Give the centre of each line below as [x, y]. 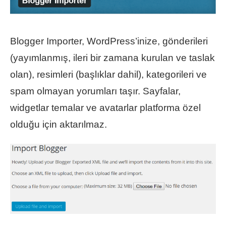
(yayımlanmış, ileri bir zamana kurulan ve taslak [112, 58]
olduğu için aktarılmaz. [59, 124]
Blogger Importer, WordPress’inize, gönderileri [109, 41]
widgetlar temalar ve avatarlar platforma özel [105, 107]
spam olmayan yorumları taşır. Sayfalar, [95, 91]
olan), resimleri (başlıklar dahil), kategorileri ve [108, 74]
